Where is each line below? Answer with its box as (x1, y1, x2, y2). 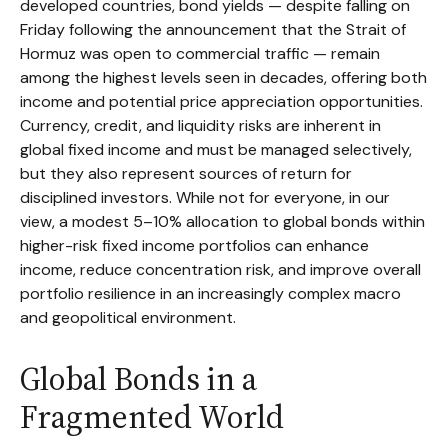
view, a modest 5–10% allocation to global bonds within (20, 211, 425, 232)
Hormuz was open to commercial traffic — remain (20, 43, 380, 64)
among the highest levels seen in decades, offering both (20, 67, 427, 88)
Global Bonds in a (19, 357, 257, 401)
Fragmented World (19, 395, 284, 439)
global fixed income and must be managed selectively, (20, 139, 412, 160)
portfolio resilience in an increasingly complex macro (20, 283, 401, 304)
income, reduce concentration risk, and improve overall (20, 259, 421, 280)
